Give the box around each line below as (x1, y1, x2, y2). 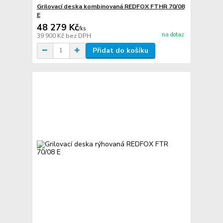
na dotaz (161, 31, 184, 39)
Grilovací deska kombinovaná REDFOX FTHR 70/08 (36, 2, 185, 10)
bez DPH (65, 31, 91, 40)
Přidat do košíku (92, 45, 148, 55)
